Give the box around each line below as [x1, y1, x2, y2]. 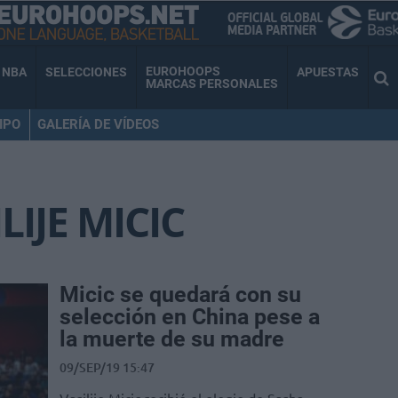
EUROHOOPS [146, 64, 220, 79]
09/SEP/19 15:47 [60, 359, 155, 377]
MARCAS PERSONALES [146, 76, 278, 92]
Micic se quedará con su [60, 282, 301, 308]
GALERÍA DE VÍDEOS [36, 115, 159, 132]
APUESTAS [297, 64, 359, 79]
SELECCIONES [45, 64, 127, 79]
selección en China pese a [60, 304, 320, 330]
